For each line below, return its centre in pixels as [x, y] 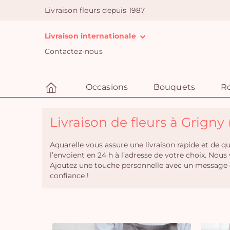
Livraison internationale [91, 36]
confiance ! [69, 176]
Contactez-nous [74, 51]
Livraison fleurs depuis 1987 [95, 10]
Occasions [107, 87]
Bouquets [174, 87]
